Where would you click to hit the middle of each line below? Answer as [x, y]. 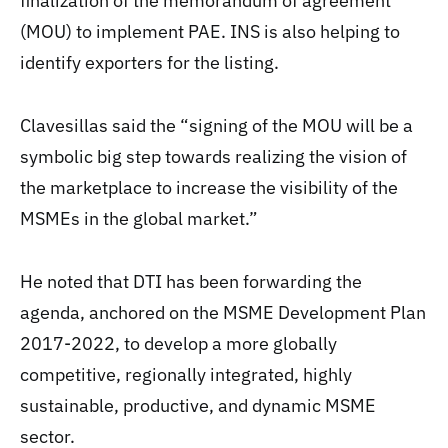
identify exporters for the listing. [149, 62]
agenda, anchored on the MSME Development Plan [223, 312]
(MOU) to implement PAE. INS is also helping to [210, 31]
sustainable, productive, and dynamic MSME [198, 405]
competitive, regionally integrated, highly [186, 374]
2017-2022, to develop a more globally [178, 343]
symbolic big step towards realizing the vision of [213, 156]
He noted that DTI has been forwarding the [191, 281]
